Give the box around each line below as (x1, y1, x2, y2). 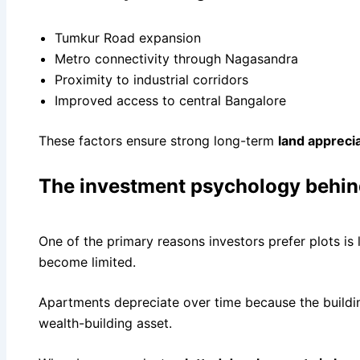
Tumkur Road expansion (55, 29, 201, 46)
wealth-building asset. (39, 314, 172, 331)
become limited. (39, 253, 136, 270)
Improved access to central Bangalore (55, 92, 286, 108)
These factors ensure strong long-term (39, 132, 278, 149)
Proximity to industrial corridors (55, 71, 248, 88)
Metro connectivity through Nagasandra (55, 50, 298, 67)
